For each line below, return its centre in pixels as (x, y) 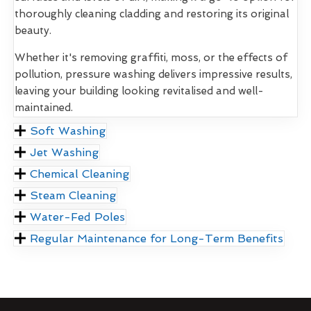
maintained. (44, 107)
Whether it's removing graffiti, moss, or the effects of (151, 57)
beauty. (33, 30)
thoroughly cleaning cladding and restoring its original (152, 14)
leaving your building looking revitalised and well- (139, 91)
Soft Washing (68, 131)
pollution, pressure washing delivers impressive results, (153, 74)
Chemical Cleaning (80, 174)
